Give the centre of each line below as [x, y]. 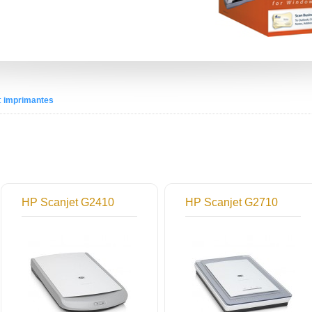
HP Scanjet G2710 [232, 202]
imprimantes [29, 100]
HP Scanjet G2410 [68, 202]
